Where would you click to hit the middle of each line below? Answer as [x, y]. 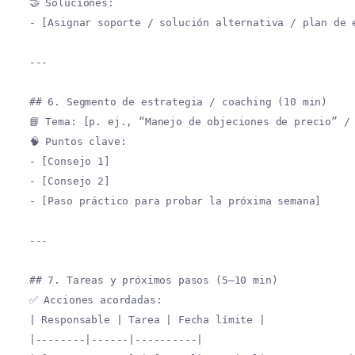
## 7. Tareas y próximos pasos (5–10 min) [153, 280]
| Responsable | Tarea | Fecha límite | [147, 320]
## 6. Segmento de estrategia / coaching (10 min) [178, 102]
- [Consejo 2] [69, 181]
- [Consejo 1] [69, 161]
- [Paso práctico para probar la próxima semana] [175, 201]
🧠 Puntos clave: [78, 141]
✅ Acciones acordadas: [95, 300]
